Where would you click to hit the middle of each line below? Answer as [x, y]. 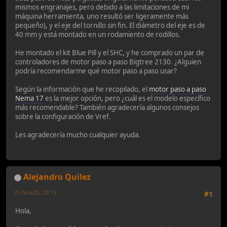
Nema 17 [29, 98]
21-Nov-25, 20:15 [35, 192]
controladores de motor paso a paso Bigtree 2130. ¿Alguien [108, 62]
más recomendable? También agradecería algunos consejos [107, 107]
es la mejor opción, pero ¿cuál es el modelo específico [127, 98]
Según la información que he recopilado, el [82, 89]
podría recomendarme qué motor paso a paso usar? [96, 71]
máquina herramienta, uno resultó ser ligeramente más [102, 16]
